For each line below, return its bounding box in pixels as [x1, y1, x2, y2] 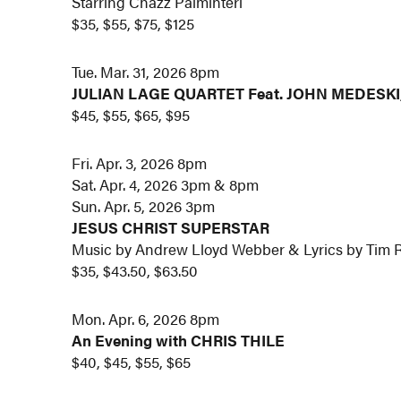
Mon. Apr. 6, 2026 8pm [72, 307, 220, 329]
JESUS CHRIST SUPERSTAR [72, 216, 270, 238]
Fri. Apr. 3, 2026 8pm [72, 151, 208, 174]
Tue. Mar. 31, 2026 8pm [72, 61, 220, 83]
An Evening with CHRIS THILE [72, 328, 286, 351]
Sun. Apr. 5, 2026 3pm [72, 194, 216, 217]
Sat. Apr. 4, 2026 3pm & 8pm [72, 173, 260, 195]
